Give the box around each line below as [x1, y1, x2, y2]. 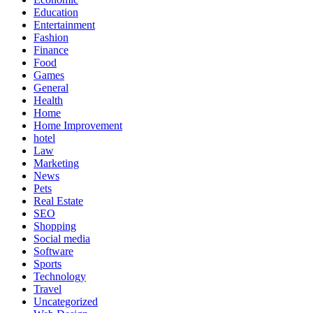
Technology [34, 270, 86, 282]
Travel [34, 282, 61, 295]
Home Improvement [34, 119, 122, 131]
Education [34, 6, 78, 18]
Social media [34, 232, 90, 245]
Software [34, 245, 73, 257]
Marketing [34, 156, 79, 169]
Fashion [34, 31, 68, 43]
